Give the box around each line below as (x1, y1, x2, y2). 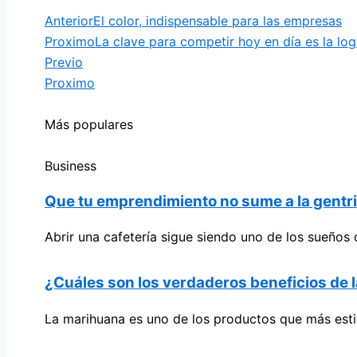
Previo (45, 53, 83, 70)
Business (45, 157, 96, 174)
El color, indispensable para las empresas (93, 12, 342, 29)
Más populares (45, 116, 133, 132)
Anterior (45, 12, 93, 29)
